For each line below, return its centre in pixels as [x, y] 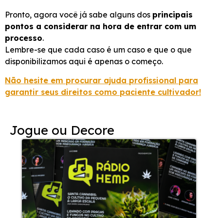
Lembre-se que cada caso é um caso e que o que [98, 50]
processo [24, 38]
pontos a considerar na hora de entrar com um [100, 27]
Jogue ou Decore [62, 130]
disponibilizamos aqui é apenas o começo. [84, 62]
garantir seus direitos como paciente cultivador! [103, 92]
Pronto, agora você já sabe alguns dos [79, 15]
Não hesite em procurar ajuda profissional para [101, 80]
